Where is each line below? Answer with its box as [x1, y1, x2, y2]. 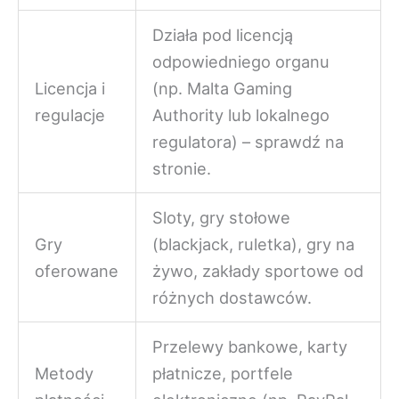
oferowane [35, 261, 119, 281]
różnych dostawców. [152, 288, 313, 308]
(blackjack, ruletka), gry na [152, 234, 355, 255]
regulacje [35, 105, 106, 126]
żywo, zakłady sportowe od [152, 261, 364, 281]
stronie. [152, 159, 212, 179]
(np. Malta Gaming [152, 78, 293, 99]
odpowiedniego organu [152, 52, 330, 72]
